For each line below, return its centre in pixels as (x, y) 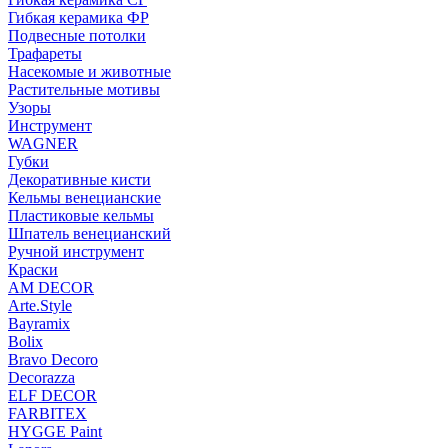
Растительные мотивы (84, 89)
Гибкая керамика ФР (78, 17)
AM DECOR (51, 287)
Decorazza (41, 377)
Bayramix (39, 323)
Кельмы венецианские (84, 197)
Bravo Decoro (53, 359)
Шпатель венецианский (89, 233)
